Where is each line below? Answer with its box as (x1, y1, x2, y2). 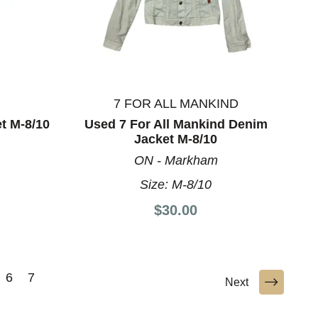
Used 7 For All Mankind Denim (84, 116, 268, 131)
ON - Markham (133, 153, 218, 168)
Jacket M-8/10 (134, 131, 218, 146)
